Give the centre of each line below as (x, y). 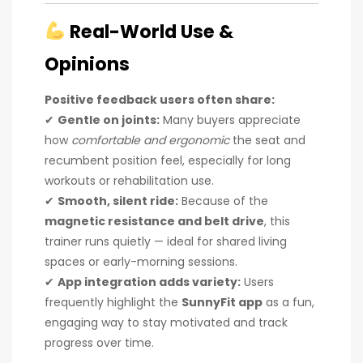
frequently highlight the (113, 303)
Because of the (223, 201)
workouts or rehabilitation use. (129, 181)
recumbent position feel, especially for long (168, 161)
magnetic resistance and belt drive (154, 222)
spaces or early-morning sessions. (141, 262)
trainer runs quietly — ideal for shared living (166, 242)
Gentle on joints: (109, 120)
